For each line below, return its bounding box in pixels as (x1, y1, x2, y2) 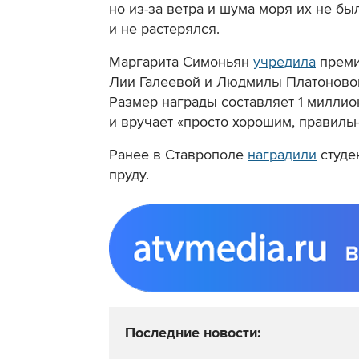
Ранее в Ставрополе (109, 146, 248, 164)
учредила (253, 53, 316, 71)
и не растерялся (109, 20, 216, 38)
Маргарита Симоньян (109, 53, 253, 71)
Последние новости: (125, 324, 261, 342)
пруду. (109, 166, 149, 184)
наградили (248, 146, 317, 164)
